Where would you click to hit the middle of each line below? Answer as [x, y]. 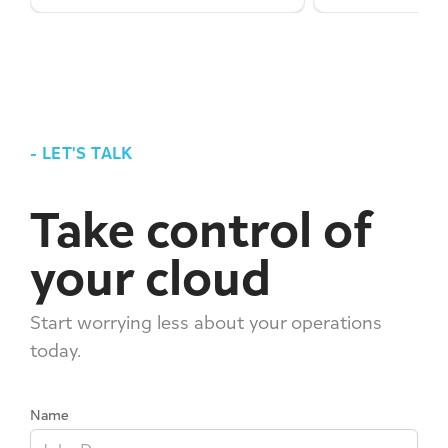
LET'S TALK [87, 152]
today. [55, 350]
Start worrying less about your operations [206, 322]
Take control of [200, 228]
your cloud [150, 276]
